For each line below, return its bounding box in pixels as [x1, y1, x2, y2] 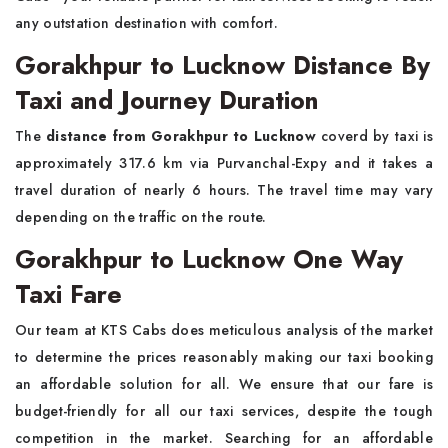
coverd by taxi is [321, 126, 434, 147]
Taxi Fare [15, 276, 122, 313]
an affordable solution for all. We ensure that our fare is [15, 374, 433, 395]
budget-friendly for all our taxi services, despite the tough [15, 401, 433, 422]
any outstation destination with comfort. [15, 13, 279, 34]
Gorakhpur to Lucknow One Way [15, 241, 403, 278]
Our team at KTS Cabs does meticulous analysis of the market [15, 320, 433, 341]
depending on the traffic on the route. [15, 207, 271, 228]
